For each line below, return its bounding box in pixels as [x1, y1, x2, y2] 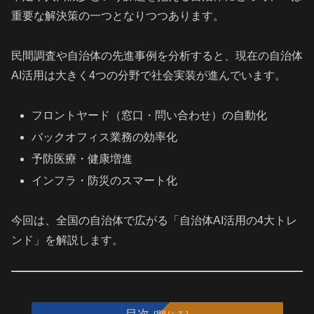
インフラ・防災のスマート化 [32, 175, 178, 187]
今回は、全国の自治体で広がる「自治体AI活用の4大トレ [11, 214, 297, 226]
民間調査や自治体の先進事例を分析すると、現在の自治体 [11, 49, 303, 62]
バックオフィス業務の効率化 [32, 130, 178, 143]
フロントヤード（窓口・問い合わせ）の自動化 [32, 109, 268, 121]
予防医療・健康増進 [32, 152, 133, 165]
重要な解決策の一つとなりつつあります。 [11, 9, 224, 22]
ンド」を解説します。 [11, 233, 123, 246]
